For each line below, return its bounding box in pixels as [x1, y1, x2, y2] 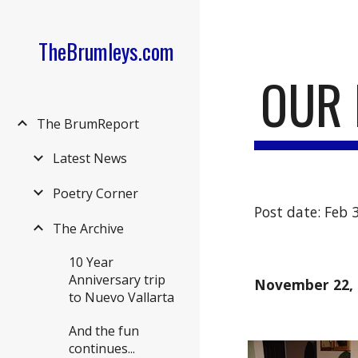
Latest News [53, 149, 127, 168]
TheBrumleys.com [38, 35, 174, 67]
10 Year [69, 253, 113, 271]
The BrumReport [37, 114, 139, 133]
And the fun [69, 321, 139, 340]
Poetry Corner [53, 185, 138, 203]
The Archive [53, 219, 124, 237]
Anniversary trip [69, 270, 165, 288]
